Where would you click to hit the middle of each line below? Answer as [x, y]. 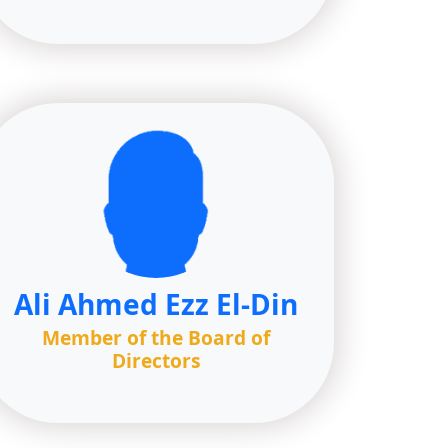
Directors [156, 360]
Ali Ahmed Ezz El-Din [156, 304]
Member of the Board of [156, 337]
